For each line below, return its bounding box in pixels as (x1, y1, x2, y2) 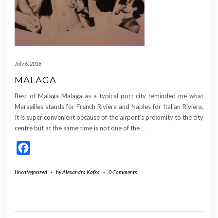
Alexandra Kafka (62, 169, 100, 176)
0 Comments (109, 169, 137, 176)
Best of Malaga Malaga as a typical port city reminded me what (15, 92, 203, 100)
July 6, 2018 (15, 60, 41, 67)
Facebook (30, 143, 64, 153)
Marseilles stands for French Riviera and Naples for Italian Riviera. (15, 103, 203, 111)
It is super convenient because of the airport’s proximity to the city (15, 113, 203, 122)
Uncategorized (15, 169, 47, 176)
